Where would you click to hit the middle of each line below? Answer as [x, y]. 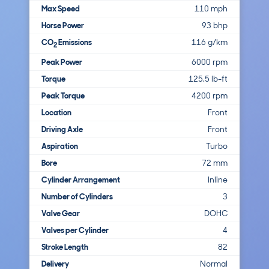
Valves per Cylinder [75, 230]
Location [56, 112]
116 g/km [210, 42]
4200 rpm [210, 95]
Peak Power [62, 62]
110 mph [211, 9]
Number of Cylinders [77, 196]
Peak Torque [63, 95]
